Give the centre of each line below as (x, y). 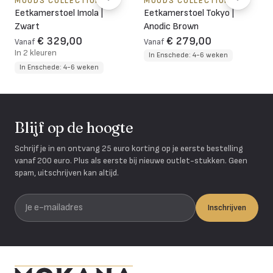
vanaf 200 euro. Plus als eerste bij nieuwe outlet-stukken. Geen (131, 160)
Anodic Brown (171, 26)
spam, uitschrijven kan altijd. (67, 172)
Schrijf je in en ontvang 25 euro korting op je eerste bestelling (129, 148)
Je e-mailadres (43, 200)
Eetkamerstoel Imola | (59, 13)
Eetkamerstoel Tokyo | (189, 13)
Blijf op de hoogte (74, 127)
